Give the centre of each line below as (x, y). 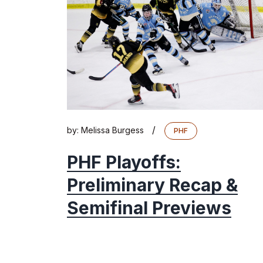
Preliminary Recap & (152, 185)
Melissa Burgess (112, 130)
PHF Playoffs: (124, 162)
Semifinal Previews (149, 208)
